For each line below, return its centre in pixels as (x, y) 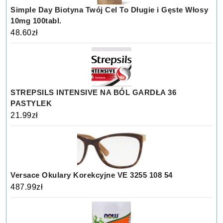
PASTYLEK (31, 104)
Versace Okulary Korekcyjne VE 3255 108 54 (92, 175)
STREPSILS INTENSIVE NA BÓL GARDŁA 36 (94, 93)
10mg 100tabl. (36, 21)
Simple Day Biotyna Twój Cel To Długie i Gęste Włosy (110, 10)
